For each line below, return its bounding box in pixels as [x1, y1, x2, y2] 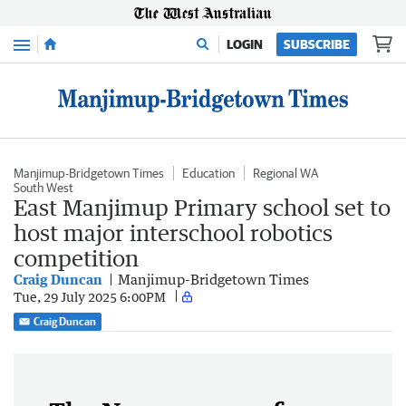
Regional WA [253, 166, 318, 180]
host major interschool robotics [14, 219, 333, 246]
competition [14, 245, 139, 271]
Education [182, 166, 235, 180]
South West [14, 180, 73, 195]
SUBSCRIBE [284, 37, 350, 52]
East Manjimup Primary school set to [14, 194, 391, 220]
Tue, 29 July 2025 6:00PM [14, 288, 166, 304]
